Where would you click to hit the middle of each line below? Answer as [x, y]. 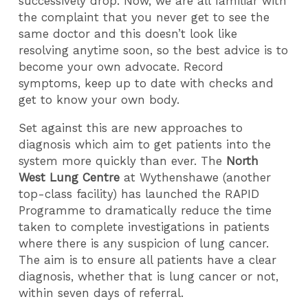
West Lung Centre [69, 178]
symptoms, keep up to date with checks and [146, 84]
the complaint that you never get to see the [144, 18]
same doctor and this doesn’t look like [128, 34]
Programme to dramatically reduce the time [145, 211]
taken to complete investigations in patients [144, 227]
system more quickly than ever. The [123, 161]
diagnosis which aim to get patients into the [145, 145]
